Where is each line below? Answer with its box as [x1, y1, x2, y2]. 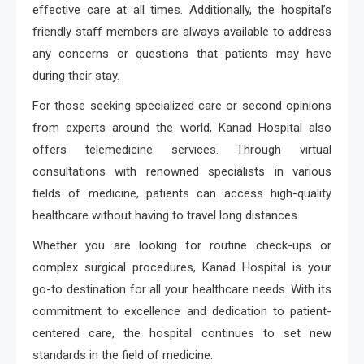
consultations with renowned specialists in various [32, 164, 331, 180]
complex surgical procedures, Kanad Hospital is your [32, 260, 331, 275]
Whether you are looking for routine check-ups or [32, 238, 331, 253]
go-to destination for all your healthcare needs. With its [32, 282, 331, 297]
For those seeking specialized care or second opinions [32, 98, 331, 114]
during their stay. [32, 68, 119, 84]
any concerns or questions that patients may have [32, 46, 331, 62]
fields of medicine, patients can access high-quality [32, 186, 331, 201]
